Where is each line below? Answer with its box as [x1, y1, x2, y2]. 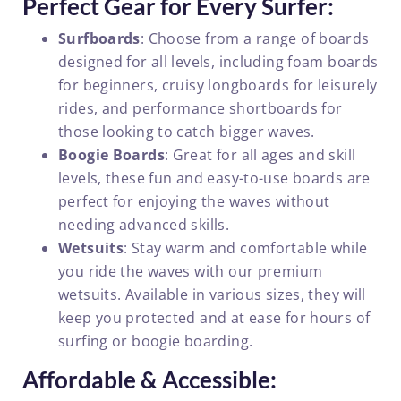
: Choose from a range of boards [140, 29, 370, 48]
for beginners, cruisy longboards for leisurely [58, 75, 378, 95]
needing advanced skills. [58, 215, 230, 235]
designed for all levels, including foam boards [58, 52, 379, 72]
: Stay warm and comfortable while [124, 238, 368, 258]
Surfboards [58, 29, 141, 48]
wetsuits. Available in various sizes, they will [58, 285, 366, 304]
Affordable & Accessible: [22, 365, 277, 394]
